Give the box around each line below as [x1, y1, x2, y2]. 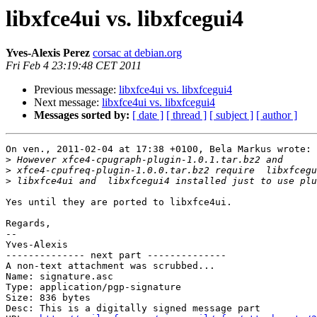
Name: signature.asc [6, 271, 113, 282]
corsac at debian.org [93, 47, 182, 59]
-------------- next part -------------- [6, 250, 226, 261]
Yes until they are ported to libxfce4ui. [6, 197, 232, 208]
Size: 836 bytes [6, 292, 91, 304]
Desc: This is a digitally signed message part [6, 303, 260, 314]
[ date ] [132, 109, 163, 122]
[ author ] [256, 109, 297, 122]
